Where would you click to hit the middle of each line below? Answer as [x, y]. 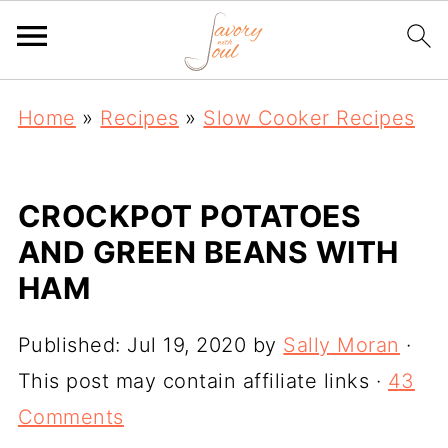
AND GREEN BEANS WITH [208, 252]
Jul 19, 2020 [187, 345]
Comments [70, 417]
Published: [72, 345]
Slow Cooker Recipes [309, 118]
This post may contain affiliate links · [202, 381]
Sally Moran [341, 345]
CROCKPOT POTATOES [189, 216]
